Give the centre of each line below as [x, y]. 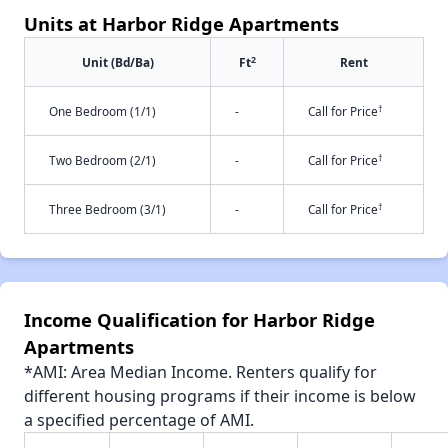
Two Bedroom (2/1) [102, 160]
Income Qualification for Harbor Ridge [199, 320]
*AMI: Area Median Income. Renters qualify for [200, 372]
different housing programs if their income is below [220, 396]
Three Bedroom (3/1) [107, 209]
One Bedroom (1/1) [102, 111]
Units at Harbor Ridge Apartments [181, 24]
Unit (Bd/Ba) [117, 62]
